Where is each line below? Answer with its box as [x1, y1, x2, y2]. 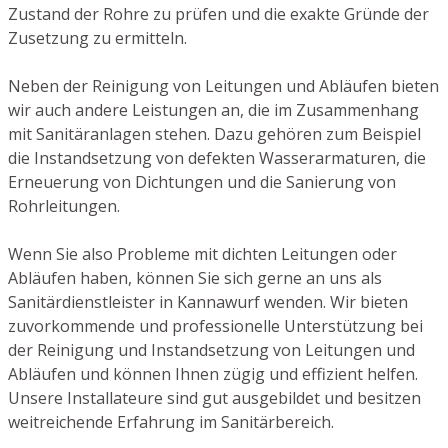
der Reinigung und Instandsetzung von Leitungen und [8, 339, 415, 362]
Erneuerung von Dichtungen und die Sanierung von [8, 171, 396, 194]
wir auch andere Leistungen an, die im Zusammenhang [8, 99, 419, 122]
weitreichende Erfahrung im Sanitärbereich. [8, 411, 334, 434]
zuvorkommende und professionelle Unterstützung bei [8, 315, 423, 338]
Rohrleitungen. [8, 195, 120, 218]
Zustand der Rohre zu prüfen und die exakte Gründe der [8, 3, 429, 26]
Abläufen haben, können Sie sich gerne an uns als [8, 267, 382, 290]
